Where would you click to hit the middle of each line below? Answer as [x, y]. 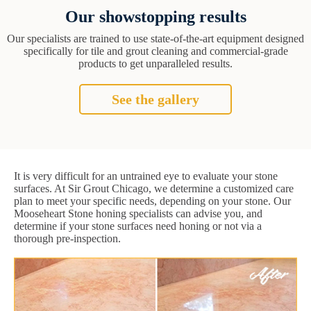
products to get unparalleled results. [155, 64]
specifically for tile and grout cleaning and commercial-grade [155, 51]
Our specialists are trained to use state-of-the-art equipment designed [155, 39]
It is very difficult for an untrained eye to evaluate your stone [146, 176]
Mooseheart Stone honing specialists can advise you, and [138, 214]
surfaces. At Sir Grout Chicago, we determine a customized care [154, 189]
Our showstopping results [155, 17]
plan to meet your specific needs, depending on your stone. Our [152, 201]
